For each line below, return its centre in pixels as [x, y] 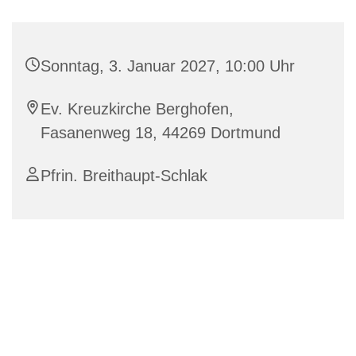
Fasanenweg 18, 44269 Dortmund [161, 133]
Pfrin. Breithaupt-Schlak [124, 176]
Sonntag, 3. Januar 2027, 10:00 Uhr [168, 66]
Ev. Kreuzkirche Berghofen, [137, 109]
